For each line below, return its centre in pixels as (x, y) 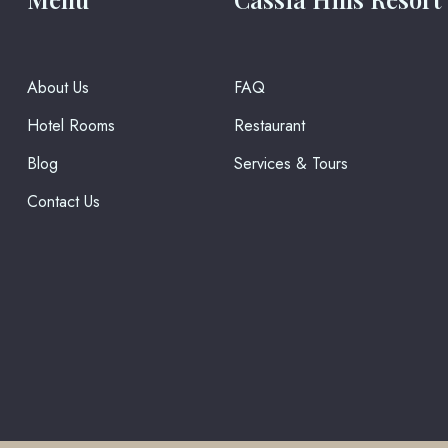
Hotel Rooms (71, 125)
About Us (58, 87)
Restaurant (269, 125)
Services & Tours (290, 163)
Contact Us (64, 201)
